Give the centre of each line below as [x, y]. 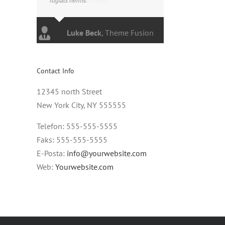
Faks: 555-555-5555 [72, 140]
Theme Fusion [129, 33]
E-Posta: [52, 153]
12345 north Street [69, 91]
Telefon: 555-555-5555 [77, 126]
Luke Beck [84, 33]
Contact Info [55, 71]
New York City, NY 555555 [81, 105]
